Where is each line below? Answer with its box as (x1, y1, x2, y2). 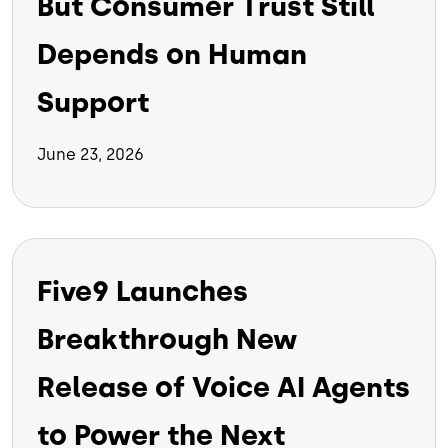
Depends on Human (37, 37, 307, 72)
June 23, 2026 (37, 145, 144, 165)
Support (37, 85, 149, 120)
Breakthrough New (37, 322, 298, 357)
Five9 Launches (37, 274, 248, 309)
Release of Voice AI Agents (37, 370, 410, 405)
